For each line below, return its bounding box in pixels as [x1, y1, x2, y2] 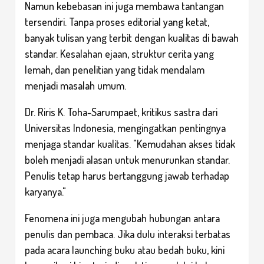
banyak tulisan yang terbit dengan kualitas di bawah [25, 31, 239, 44]
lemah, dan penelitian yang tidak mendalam [25, 62, 204, 76]
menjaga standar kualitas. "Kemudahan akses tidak [25, 137, 235, 150]
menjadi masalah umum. [25, 78, 126, 92]
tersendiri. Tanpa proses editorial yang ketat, [25, 15, 209, 28]
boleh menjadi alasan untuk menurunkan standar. [25, 153, 230, 166]
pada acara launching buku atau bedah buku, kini [25, 243, 225, 256]
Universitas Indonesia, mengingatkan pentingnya [25, 121, 226, 134]
